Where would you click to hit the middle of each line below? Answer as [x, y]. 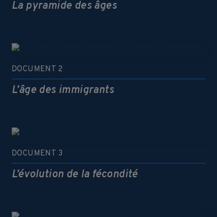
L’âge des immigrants [63, 90]
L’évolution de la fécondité [75, 175]
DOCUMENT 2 [37, 69]
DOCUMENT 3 [37, 154]
